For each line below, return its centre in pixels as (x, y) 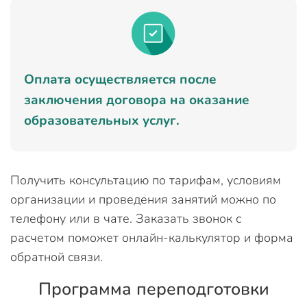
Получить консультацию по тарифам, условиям (146, 180)
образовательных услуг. (102, 121)
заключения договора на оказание (137, 100)
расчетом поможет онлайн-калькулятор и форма (152, 238)
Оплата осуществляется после (120, 79)
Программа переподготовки (153, 289)
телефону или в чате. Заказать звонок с (126, 219)
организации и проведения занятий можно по (143, 199)
